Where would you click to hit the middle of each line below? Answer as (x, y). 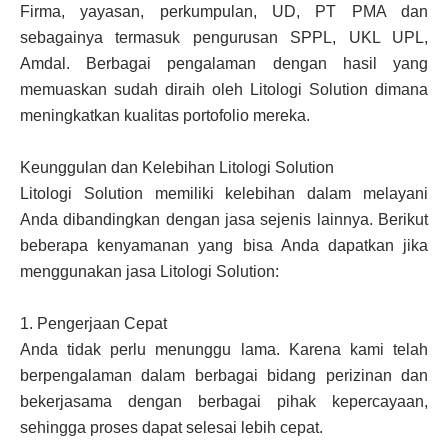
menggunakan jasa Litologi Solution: (149, 271)
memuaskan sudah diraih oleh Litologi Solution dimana (224, 89)
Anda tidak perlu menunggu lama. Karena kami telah (224, 349)
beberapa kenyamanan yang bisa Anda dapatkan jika (224, 245)
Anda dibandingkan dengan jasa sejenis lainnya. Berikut (224, 219)
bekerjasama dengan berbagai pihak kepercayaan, (224, 401)
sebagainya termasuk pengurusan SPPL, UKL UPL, (224, 37)
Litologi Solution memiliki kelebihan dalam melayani (224, 193)
